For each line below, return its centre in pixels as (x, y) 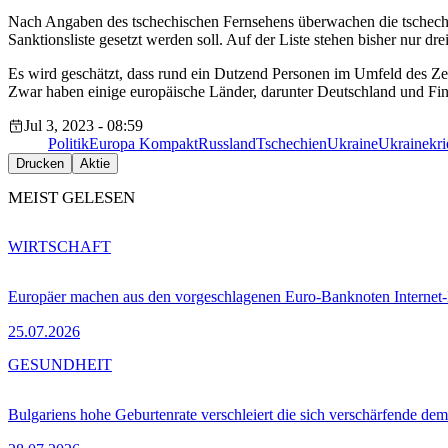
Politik (68, 144)
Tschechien (291, 144)
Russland (227, 144)
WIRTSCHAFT (59, 246)
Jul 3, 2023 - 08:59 (83, 126)
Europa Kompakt (143, 144)
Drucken (40, 164)
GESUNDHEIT (60, 364)
